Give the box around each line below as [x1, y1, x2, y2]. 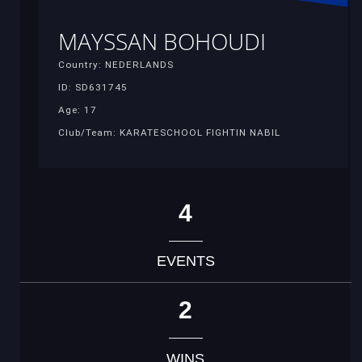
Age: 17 [58, 104, 97, 116]
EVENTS [156, 253, 215, 270]
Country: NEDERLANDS [58, 59, 174, 71]
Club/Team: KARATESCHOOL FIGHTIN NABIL [58, 127, 280, 139]
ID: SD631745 [58, 82, 128, 94]
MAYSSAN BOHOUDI [58, 26, 266, 57]
